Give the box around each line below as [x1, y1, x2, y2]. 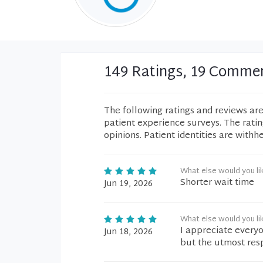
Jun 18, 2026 [104, 225, 153, 240]
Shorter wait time [180, 175, 254, 191]
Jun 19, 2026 [104, 177, 153, 191]
